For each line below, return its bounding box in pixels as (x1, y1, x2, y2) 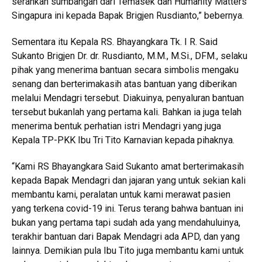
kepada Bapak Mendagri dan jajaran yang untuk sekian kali (12, 174, 246, 186)
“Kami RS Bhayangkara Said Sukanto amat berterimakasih (12, 160, 244, 172)
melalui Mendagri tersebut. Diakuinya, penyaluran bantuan (12, 92, 244, 104)
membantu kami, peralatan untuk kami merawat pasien (12, 188, 230, 200)
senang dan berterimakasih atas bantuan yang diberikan (12, 78, 237, 89)
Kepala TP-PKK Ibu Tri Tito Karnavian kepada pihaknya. (12, 134, 235, 146)
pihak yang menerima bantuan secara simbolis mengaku (12, 64, 239, 75)
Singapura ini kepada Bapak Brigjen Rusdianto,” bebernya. (12, 9, 244, 21)
